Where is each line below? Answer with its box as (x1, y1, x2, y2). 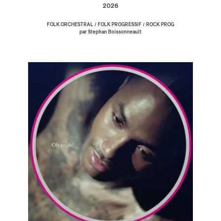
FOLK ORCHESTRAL (47, 22, 93, 28)
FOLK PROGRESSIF (98, 22, 142, 28)
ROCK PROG (146, 22, 174, 28)
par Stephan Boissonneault (79, 30, 142, 35)
